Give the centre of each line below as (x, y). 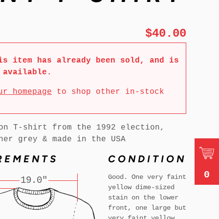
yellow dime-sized (141, 187)
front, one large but (147, 208)
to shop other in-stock (108, 92)
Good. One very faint (147, 177)
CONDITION (147, 159)
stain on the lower (143, 198)
